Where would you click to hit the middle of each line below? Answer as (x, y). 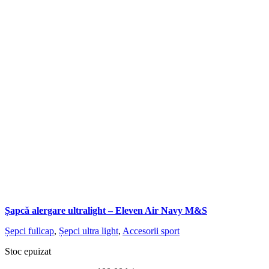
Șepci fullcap (29, 231)
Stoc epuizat (28, 251)
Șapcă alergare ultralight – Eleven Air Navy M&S (106, 210)
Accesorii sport (151, 231)
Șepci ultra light (89, 231)
